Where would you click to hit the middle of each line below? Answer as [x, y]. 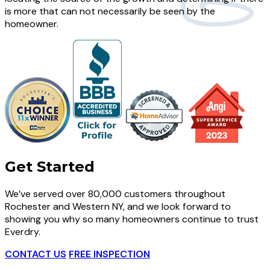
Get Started [50, 167]
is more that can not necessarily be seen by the [110, 11]
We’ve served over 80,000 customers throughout [115, 194]
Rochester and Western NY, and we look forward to [118, 207]
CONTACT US [36, 254]
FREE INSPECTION [109, 254]
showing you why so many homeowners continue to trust [132, 219]
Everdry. [23, 232]
